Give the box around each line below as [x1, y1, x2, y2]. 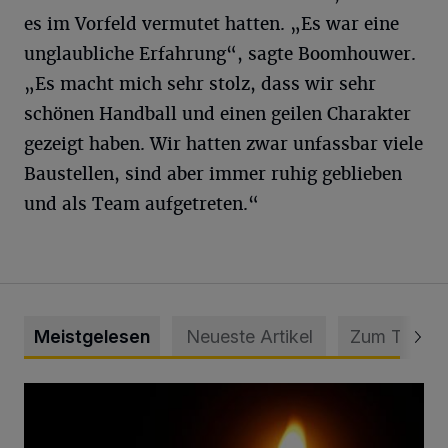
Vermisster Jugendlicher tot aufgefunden [23, 383, 314, 404]
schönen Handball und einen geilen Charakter [24, 102, 411, 125]
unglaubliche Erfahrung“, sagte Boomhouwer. [24, 42, 416, 65]
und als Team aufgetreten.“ [24, 192, 259, 215]
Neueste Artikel [185, 325, 313, 347]
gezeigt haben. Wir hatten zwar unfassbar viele [24, 132, 423, 155]
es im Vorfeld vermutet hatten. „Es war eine [24, 12, 399, 35]
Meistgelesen [34, 325, 150, 347]
